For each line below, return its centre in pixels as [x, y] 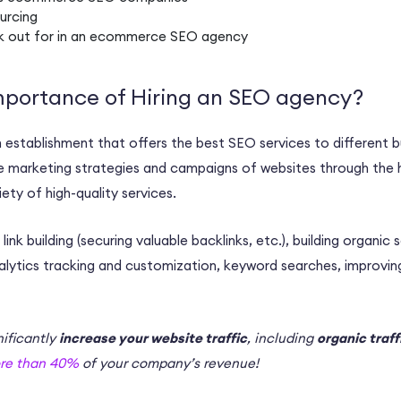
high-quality [82, 193]
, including [282, 338]
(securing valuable [132, 241]
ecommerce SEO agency [169, 37]
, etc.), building [296, 241]
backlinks [220, 241]
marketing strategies [74, 168]
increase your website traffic [153, 338]
